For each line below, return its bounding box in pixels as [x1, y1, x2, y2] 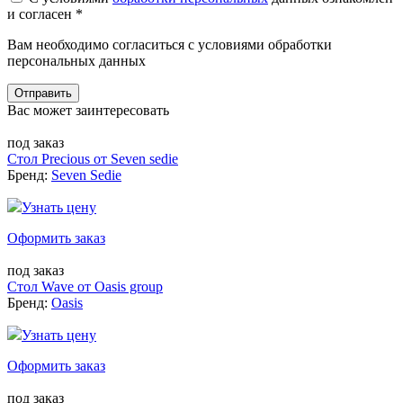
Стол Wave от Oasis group [7, 278, 163, 294]
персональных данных [7, 52, 146, 68]
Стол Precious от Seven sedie [7, 150, 178, 166]
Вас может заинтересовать [7, 102, 169, 118]
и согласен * [7, 5, 83, 22]
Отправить [14, 85, 72, 100]
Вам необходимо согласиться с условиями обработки [7, 36, 332, 52]
